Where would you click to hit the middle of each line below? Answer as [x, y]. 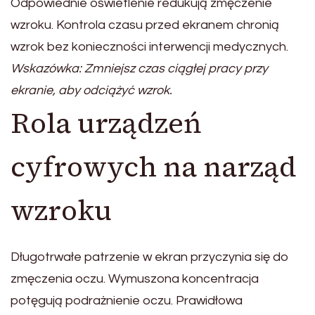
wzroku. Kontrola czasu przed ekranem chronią [145, 25]
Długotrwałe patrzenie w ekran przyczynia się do [150, 257]
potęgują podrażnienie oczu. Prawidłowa [127, 301]
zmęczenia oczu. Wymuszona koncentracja [135, 279]
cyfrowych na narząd [154, 167]
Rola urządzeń [106, 123]
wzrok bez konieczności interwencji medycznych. [149, 47]
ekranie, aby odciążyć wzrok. [91, 91]
